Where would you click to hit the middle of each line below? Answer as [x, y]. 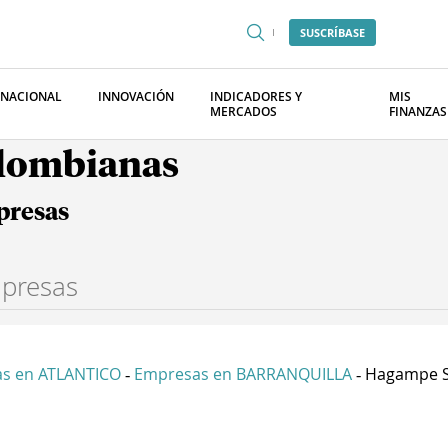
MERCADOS [243, 111]
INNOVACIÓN [136, 96]
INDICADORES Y [256, 96]
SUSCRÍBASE [332, 32]
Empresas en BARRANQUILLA [243, 374]
